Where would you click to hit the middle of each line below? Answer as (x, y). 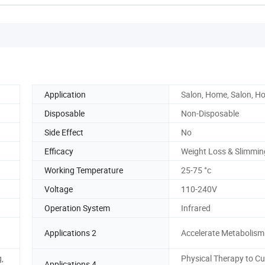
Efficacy (59, 151)
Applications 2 (70, 233)
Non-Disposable (210, 113)
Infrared (196, 208)
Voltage (59, 189)
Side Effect (64, 132)
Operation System (77, 208)
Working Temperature (84, 170)
